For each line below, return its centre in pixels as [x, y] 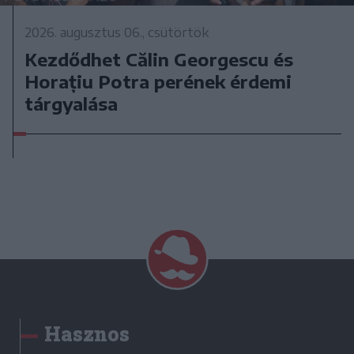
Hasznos [87, 334]
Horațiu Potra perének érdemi [158, 82]
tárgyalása [72, 104]
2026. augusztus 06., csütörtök [117, 33]
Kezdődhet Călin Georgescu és [159, 60]
